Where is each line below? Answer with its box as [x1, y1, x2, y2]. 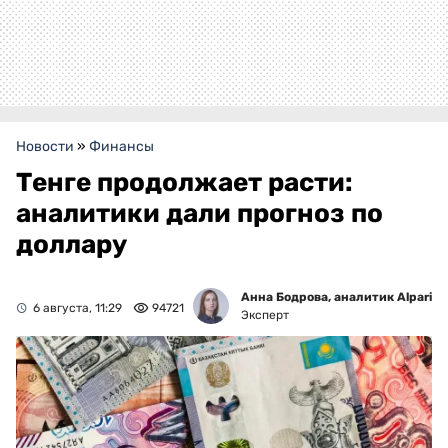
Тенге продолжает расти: [16, 167, 353, 199]
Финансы [89, 138, 154, 156]
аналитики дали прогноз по [16, 198, 383, 230]
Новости [16, 138, 74, 156]
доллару [16, 229, 127, 261]
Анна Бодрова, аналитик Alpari [241, 290, 432, 305]
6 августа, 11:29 [33, 301, 122, 316]
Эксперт [241, 308, 289, 323]
